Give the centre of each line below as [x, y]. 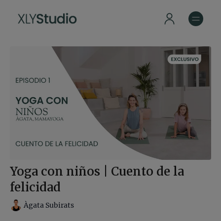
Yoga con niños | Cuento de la [97, 171]
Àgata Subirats [49, 205]
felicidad [35, 187]
